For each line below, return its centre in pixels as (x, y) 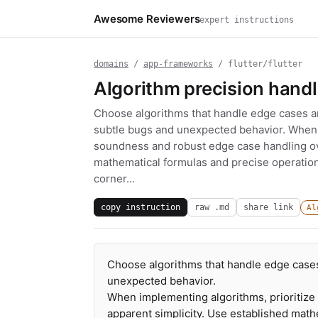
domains (111, 64)
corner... (114, 179)
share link (268, 207)
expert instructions (247, 20)
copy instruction (141, 207)
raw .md (212, 207)
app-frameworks (178, 64)
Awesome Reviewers (147, 18)
